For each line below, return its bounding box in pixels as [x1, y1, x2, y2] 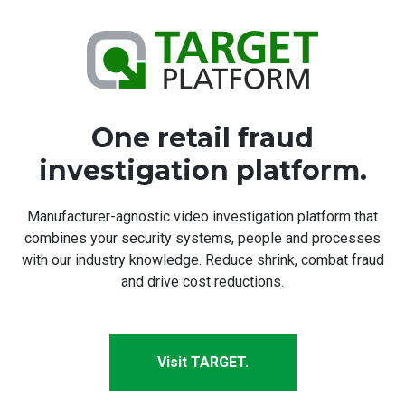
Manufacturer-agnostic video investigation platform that [27, 208, 378, 226]
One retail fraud [91, 121, 314, 155]
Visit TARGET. [156, 353, 249, 372]
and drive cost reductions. [121, 273, 284, 291]
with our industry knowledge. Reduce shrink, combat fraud [21, 251, 384, 269]
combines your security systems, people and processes [24, 230, 381, 248]
